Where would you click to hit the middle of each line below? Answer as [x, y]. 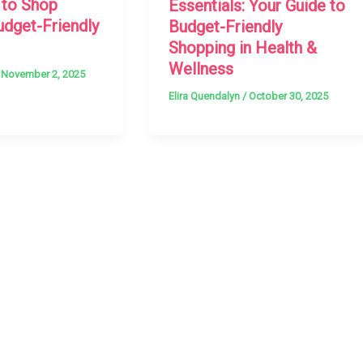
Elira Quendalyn [206, 96]
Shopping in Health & [243, 47]
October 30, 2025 [289, 96]
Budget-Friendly [226, 26]
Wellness [201, 68]
